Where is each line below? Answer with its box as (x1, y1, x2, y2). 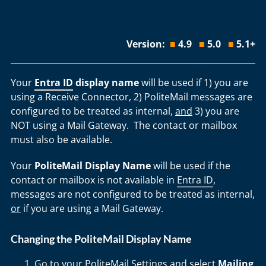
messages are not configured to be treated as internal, (11, 188, 255, 201)
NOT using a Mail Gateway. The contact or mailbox (11, 119, 237, 132)
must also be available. (11, 133, 112, 146)
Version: (126, 37, 170, 50)
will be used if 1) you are (139, 76, 248, 89)
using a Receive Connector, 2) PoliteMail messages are (11, 90, 252, 103)
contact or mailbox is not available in (11, 173, 177, 186)
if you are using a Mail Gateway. (21, 202, 163, 215)
